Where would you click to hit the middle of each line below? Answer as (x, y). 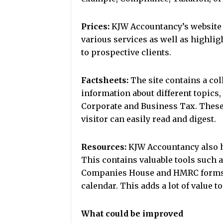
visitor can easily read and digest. (149, 119)
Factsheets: (105, 80)
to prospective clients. (126, 52)
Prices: (95, 26)
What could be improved (132, 214)
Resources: (104, 147)
